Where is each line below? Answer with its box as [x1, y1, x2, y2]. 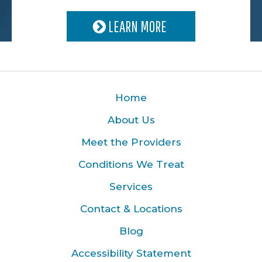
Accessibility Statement [71, 247, 191, 259]
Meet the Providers [81, 136, 181, 148]
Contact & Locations [80, 202, 182, 215]
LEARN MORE [106, 17, 169, 35]
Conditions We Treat [78, 158, 184, 170]
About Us [107, 113, 155, 126]
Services [109, 180, 153, 192]
